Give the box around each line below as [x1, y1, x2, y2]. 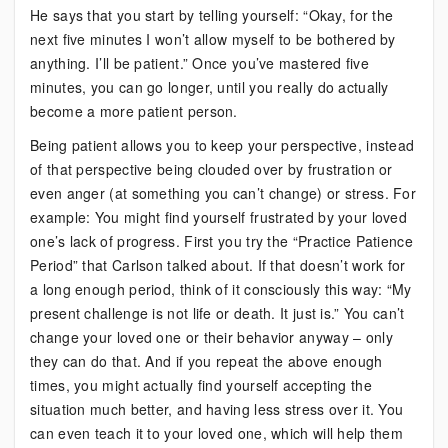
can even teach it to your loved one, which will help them [30, 423, 404, 443]
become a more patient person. [30, 101, 238, 121]
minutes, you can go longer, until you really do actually [30, 77, 389, 97]
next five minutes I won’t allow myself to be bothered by [30, 29, 396, 49]
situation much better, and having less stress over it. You [30, 399, 404, 419]
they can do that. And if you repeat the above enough [30, 351, 383, 371]
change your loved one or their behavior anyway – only [30, 327, 393, 347]
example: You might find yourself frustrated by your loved [30, 207, 408, 227]
